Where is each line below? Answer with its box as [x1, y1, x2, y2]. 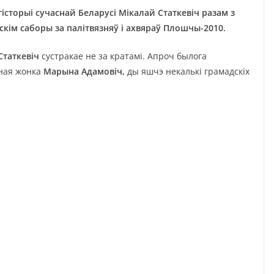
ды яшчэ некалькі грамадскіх [125, 65, 250, 77]
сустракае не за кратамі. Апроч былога [39, 50, 207, 62]
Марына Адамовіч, [43, 65, 125, 77]
